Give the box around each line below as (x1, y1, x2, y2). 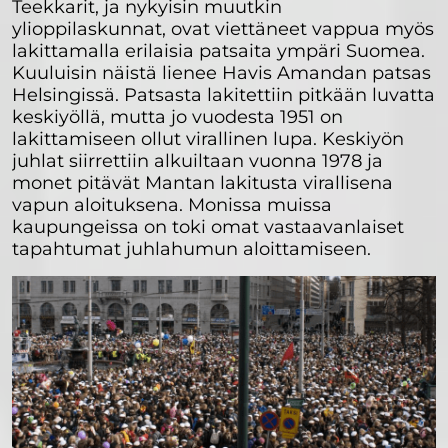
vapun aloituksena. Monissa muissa (12, 193, 332, 216)
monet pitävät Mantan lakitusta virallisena (12, 171, 393, 194)
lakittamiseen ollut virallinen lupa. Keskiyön (12, 127, 404, 150)
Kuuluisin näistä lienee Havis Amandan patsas (12, 61, 431, 84)
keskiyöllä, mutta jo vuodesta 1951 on (12, 105, 343, 128)
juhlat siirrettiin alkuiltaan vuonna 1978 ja (12, 149, 383, 172)
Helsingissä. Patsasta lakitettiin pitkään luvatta (12, 83, 435, 106)
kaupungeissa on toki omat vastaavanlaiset (12, 215, 404, 238)
